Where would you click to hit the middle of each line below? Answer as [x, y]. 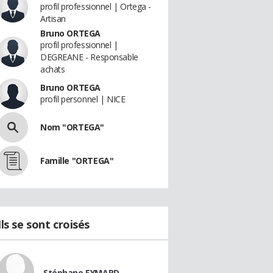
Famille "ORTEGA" [77, 161]
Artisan [53, 19]
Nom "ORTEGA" [72, 127]
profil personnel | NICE [83, 99]
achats [53, 69]
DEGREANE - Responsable [89, 57]
